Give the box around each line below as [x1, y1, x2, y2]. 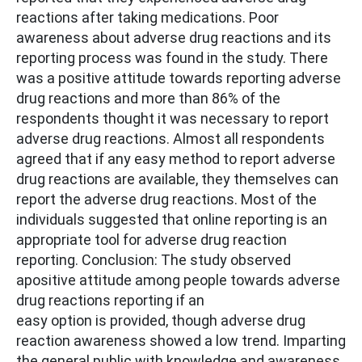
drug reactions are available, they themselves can [16, 170, 339, 188]
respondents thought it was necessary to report [16, 110, 329, 128]
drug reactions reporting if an [16, 292, 208, 309]
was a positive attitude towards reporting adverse [16, 69, 341, 87]
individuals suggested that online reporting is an [16, 211, 327, 229]
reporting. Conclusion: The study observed [16, 251, 291, 269]
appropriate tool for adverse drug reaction [16, 231, 287, 249]
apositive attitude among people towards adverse [16, 271, 340, 289]
